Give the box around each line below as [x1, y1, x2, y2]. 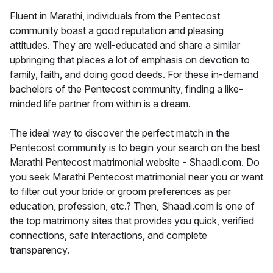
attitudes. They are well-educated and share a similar [10, 39, 240, 52]
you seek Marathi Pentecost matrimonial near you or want [10, 171, 263, 183]
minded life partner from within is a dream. [10, 97, 191, 110]
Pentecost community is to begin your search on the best [10, 141, 260, 154]
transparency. [10, 244, 69, 257]
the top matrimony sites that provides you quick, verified [10, 214, 254, 227]
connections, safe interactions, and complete [10, 229, 207, 242]
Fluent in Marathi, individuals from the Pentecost [10, 10, 220, 23]
